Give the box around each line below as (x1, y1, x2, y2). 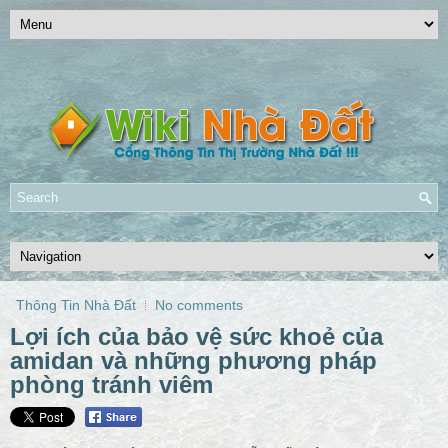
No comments (155, 297, 243, 313)
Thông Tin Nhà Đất (16, 297, 136, 313)
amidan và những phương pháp (10, 347, 377, 374)
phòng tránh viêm (10, 371, 213, 398)
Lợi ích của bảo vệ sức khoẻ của (10, 323, 383, 350)
